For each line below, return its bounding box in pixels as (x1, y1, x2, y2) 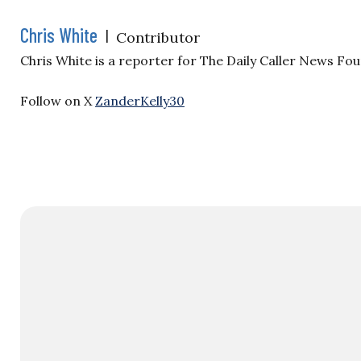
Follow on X (20, 93, 95, 109)
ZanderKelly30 (95, 93, 185, 109)
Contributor (116, 28, 200, 47)
